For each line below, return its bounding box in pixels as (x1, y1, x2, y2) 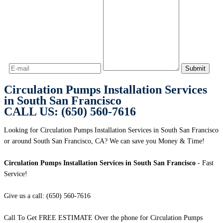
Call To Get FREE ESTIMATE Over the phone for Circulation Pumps (4, 214, 203, 222)
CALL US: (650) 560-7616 (4, 105, 136, 118)
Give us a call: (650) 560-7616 (4, 192, 91, 200)
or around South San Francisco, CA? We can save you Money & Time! (4, 137, 205, 145)
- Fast (196, 159, 214, 167)
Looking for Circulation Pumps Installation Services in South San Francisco (4, 126, 219, 134)
